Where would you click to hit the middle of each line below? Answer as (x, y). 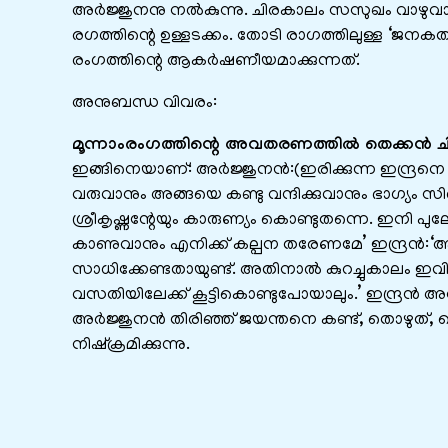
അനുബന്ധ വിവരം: (146, 103)
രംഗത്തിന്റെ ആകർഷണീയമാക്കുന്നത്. (216, 61)
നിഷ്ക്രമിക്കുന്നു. (131, 345)
